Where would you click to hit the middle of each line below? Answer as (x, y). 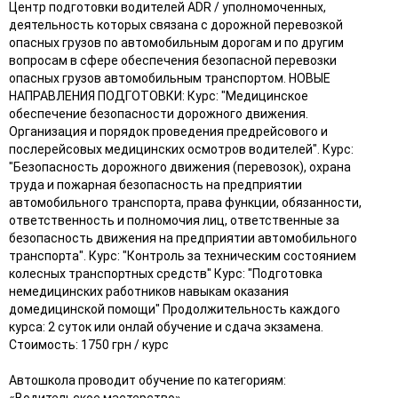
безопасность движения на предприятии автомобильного (183, 238)
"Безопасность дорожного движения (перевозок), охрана (180, 167)
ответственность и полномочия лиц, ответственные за (174, 220)
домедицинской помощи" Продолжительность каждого (175, 309)
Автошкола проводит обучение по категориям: (147, 380)
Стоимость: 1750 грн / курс (89, 344)
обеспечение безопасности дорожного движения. (159, 113)
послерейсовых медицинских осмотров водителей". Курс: (181, 149)
